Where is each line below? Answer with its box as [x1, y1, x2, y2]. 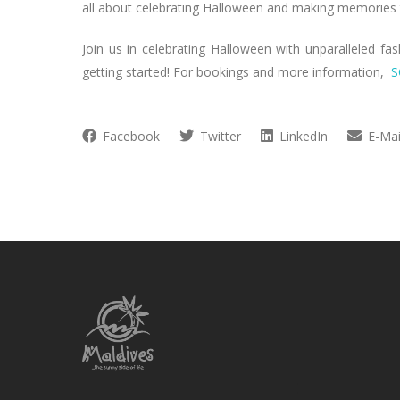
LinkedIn [276, 128, 328, 145]
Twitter [196, 128, 241, 145]
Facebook [99, 128, 160, 145]
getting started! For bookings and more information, [82, 63, 391, 80]
